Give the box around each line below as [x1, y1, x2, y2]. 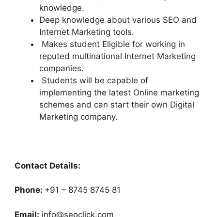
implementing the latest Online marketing [39, 87, 199, 97]
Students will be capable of [39, 75, 148, 85]
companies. [39, 63, 84, 73]
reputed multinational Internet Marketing [39, 51, 196, 61]
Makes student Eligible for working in [39, 39, 185, 49]
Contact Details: [15, 160, 80, 170]
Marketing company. [39, 111, 118, 122]
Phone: [15, 185, 45, 195]
